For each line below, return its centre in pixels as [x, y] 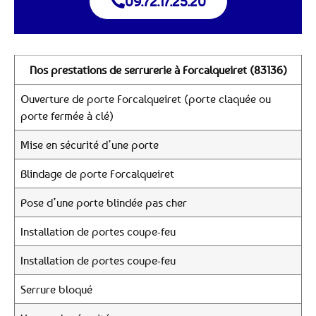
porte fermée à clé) [67, 116]
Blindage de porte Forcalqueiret [97, 174]
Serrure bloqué [56, 289]
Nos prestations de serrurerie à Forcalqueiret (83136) [158, 70]
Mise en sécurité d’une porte [90, 145]
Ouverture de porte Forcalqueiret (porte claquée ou [146, 99]
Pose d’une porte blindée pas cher [104, 202]
